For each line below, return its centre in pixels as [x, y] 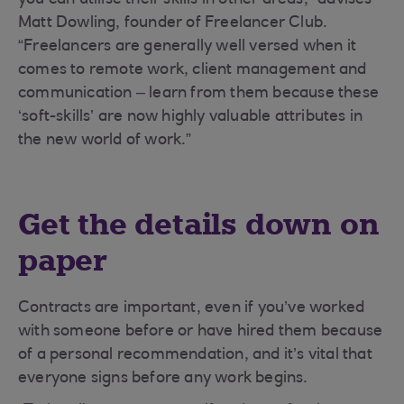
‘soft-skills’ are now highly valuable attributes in [191, 117]
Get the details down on [199, 225]
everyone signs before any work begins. [163, 379]
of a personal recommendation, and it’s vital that [195, 355]
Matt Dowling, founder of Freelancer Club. [173, 23]
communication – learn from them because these [198, 94]
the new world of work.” [105, 141]
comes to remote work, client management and [193, 70]
